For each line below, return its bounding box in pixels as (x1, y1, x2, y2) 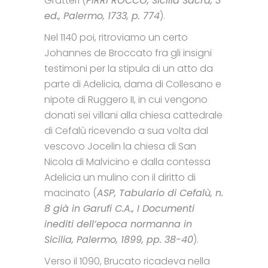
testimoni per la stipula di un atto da (44, 61, 213, 75)
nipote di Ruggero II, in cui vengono (44, 92, 208, 106)
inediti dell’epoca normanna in (44, 217, 192, 231)
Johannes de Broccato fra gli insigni (44, 45, 212, 60)
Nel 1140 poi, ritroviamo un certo (44, 30, 188, 44)
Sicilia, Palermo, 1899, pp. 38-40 (44, 232, 193, 246)
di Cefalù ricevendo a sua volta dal (44, 123, 208, 138)
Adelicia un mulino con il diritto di (44, 170, 196, 184)
